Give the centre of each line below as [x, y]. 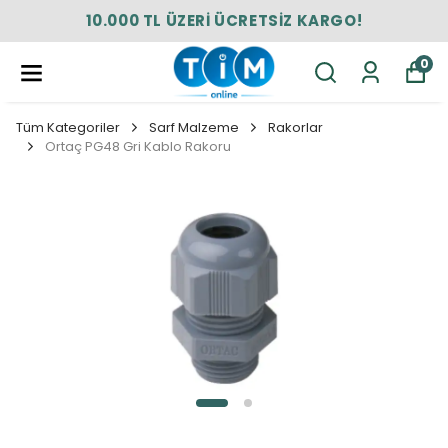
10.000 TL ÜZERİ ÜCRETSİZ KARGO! [224, 20]
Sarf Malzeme [194, 127]
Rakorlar [295, 127]
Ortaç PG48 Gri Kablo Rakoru [138, 146]
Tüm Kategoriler [68, 127]
